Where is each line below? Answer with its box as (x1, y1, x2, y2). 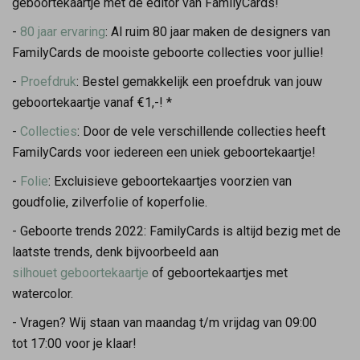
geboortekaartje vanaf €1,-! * (12, 94, 172, 110)
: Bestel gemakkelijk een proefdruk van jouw (76, 73, 322, 89)
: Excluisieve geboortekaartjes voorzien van (48, 173, 292, 189)
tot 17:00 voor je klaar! (12, 335, 137, 351)
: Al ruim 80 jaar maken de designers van (105, 23, 330, 39)
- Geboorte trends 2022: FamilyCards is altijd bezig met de (12, 223, 341, 239)
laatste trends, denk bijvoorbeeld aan (12, 243, 219, 260)
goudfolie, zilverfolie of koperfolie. (12, 194, 211, 210)
